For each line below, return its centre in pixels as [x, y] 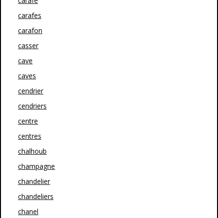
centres [30, 136]
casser [28, 45]
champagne [36, 166]
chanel [28, 211]
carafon [30, 30]
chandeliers [36, 196]
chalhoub [32, 151]
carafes [30, 15]
